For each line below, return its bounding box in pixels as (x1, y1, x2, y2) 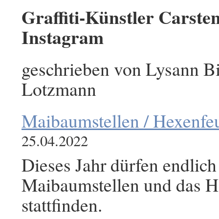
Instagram (22, 23, 104, 50)
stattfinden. (22, 192, 102, 217)
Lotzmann (22, 76, 96, 101)
